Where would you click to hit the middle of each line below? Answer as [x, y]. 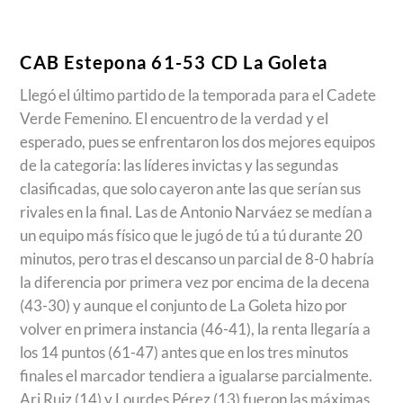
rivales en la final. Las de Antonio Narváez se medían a [197, 212]
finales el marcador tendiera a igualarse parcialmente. [197, 376]
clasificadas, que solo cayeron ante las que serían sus [191, 189]
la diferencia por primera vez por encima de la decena [195, 282]
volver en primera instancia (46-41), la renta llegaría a [196, 329]
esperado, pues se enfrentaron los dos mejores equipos [198, 142]
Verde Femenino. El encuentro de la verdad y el [175, 119]
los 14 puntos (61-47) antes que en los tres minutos [184, 353]
